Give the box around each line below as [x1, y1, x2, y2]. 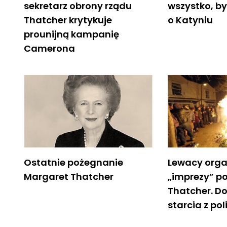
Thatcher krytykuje [24, 13, 112, 26]
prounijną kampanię [24, 27, 119, 41]
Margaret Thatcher [24, 170, 113, 183]
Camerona [24, 42, 75, 55]
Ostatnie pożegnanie [24, 156, 123, 169]
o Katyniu [168, 13, 213, 26]
